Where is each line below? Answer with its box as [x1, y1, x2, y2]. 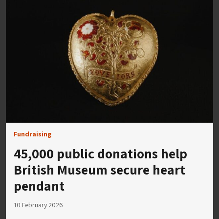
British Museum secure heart [14, 160, 185, 178]
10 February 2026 [14, 200, 63, 209]
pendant [14, 176, 65, 195]
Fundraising [14, 129, 51, 138]
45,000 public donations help [14, 144, 187, 162]
